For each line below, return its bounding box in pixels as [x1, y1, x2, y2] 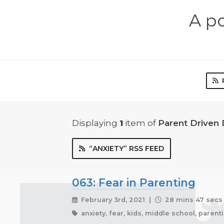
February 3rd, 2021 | [79, 195, 155, 203]
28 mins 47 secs [163, 195, 223, 203]
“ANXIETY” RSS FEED [89, 143, 164, 153]
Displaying [72, 117, 119, 128]
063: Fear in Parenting [72, 175, 195, 189]
